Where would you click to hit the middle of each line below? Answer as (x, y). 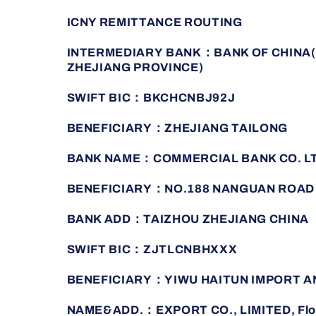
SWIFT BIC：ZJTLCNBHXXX (153, 250)
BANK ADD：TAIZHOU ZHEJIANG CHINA (189, 219)
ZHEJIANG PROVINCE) (135, 68)
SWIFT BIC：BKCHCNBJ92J (152, 98)
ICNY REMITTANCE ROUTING (154, 23)
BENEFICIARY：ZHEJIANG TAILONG (177, 128)
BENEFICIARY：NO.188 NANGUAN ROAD (190, 189)
